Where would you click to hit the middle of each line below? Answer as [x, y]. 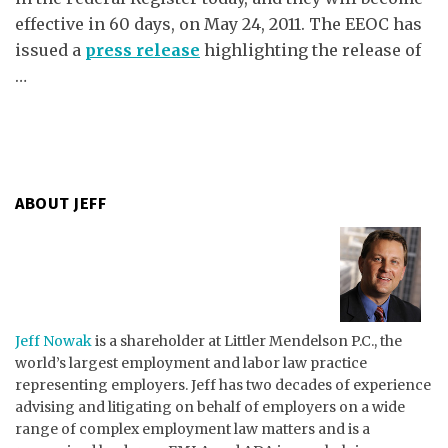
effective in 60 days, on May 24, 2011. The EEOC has [218, 24]
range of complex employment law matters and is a [192, 429]
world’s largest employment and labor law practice [191, 363]
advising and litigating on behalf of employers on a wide [210, 407]
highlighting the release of [310, 50]
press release [142, 50]
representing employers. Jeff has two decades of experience [223, 385]
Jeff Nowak [53, 341]
